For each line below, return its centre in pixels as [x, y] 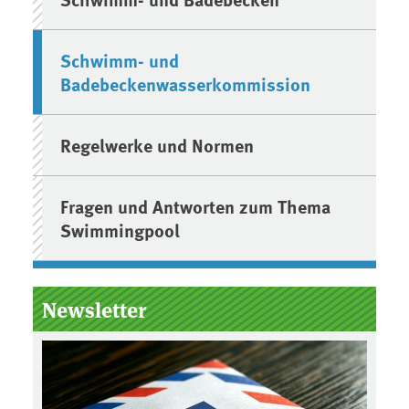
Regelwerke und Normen [157, 144]
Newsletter [94, 309]
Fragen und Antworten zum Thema [196, 205]
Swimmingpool [121, 229]
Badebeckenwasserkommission [186, 83]
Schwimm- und [120, 59]
